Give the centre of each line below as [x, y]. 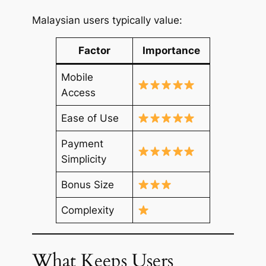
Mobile [77, 77]
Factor [94, 51]
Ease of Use [90, 118]
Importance [171, 51]
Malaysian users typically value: [107, 20]
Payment [83, 144]
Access [79, 93]
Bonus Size [88, 185]
